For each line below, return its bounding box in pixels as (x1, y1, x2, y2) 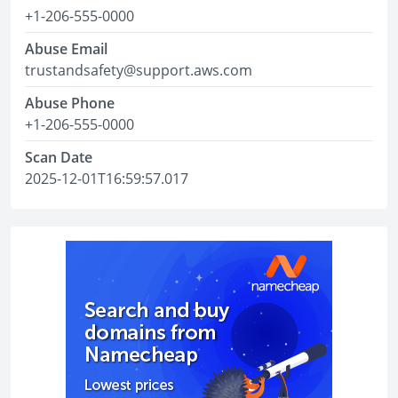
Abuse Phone (25, 93, 115, 113)
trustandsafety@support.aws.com (25, 60, 252, 80)
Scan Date (25, 147, 92, 167)
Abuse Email (25, 39, 107, 59)
